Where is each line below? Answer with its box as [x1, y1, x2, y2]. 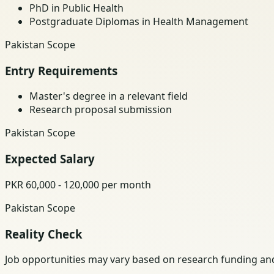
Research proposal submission [29, 103, 172, 117]
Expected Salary [5, 151, 95, 167]
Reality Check [5, 226, 83, 242]
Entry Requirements [5, 62, 117, 78]
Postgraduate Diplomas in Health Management [29, 14, 248, 28]
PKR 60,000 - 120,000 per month [5, 177, 151, 191]
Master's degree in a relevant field [29, 89, 188, 103]
